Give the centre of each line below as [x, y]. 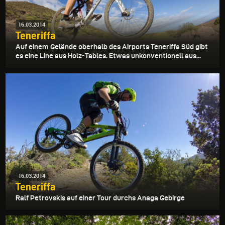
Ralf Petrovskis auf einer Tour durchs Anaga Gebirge [100, 198]
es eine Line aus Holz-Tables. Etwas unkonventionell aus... [108, 55]
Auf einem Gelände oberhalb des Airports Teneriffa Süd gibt [112, 46]
